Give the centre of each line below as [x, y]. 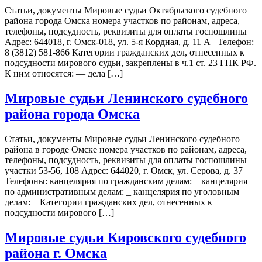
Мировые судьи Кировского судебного [125, 237]
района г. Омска [56, 253]
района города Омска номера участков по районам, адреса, [122, 21]
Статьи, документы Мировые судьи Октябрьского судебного [126, 11]
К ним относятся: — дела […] [64, 74]
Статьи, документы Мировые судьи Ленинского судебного [122, 139]
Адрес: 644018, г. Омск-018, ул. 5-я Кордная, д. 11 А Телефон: [129, 42]
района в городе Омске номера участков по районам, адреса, [126, 150]
